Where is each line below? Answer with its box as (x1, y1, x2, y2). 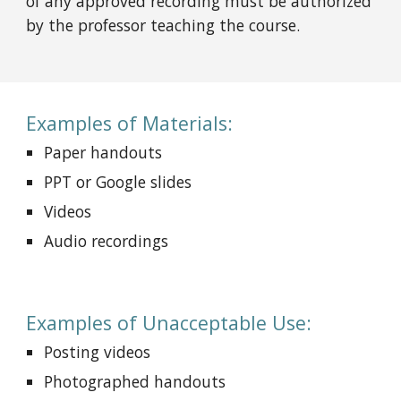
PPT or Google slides (44, 171, 192, 192)
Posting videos (44, 341, 151, 363)
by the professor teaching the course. (26, 14, 301, 36)
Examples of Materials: (26, 110, 239, 136)
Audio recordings (44, 230, 169, 252)
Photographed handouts (44, 371, 226, 392)
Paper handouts (44, 141, 163, 163)
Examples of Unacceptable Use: (26, 310, 312, 336)
